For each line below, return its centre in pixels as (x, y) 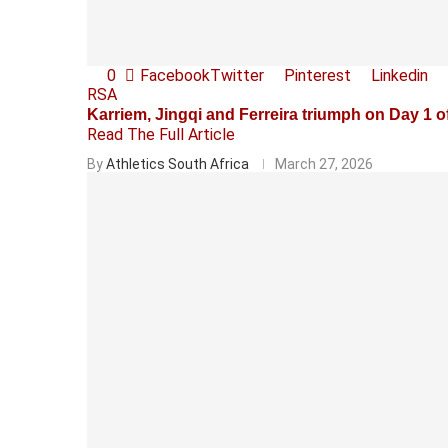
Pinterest (317, 75)
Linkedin (399, 75)
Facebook (175, 75)
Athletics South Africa (177, 163)
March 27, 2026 (324, 163)
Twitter (237, 75)
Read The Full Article (161, 134)
